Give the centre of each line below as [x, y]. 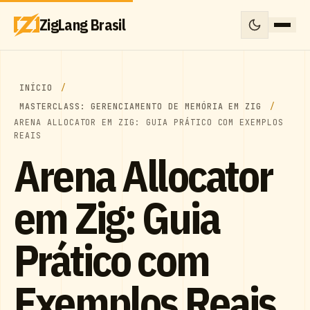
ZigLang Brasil [82, 25]
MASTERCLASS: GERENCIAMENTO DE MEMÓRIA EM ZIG [141, 106]
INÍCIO [36, 88]
